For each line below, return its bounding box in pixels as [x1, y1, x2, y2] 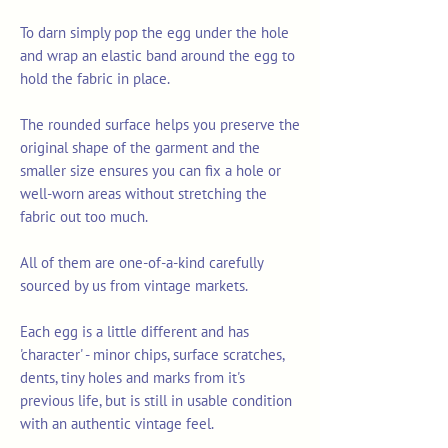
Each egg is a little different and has [20, 322, 249, 342]
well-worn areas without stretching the [20, 184, 267, 204]
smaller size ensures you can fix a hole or [20, 161, 281, 181]
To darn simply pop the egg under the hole [20, 23, 289, 43]
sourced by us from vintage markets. [20, 276, 248, 296]
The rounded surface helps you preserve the [20, 115, 300, 135]
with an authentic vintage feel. [20, 414, 217, 434]
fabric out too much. [20, 207, 148, 227]
